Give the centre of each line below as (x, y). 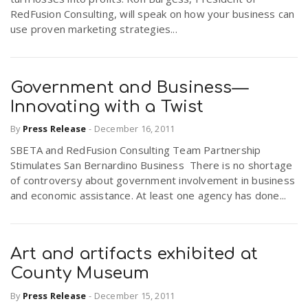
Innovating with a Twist (107, 107)
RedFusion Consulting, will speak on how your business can (153, 13)
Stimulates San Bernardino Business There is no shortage (152, 165)
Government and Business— (129, 87)
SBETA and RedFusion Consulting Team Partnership (136, 150)
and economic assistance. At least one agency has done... (148, 196)
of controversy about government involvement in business (153, 180)
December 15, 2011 (134, 295)
